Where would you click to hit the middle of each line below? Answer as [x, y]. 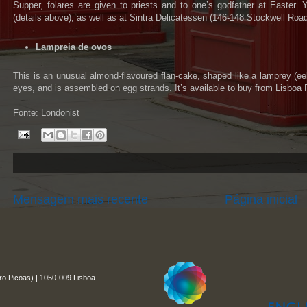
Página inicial [261, 199]
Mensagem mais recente [81, 199]
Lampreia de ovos [73, 47]
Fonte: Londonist [46, 113]
